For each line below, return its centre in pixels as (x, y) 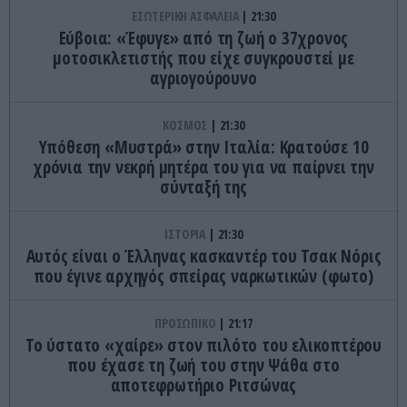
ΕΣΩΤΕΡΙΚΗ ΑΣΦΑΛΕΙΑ (187, 15)
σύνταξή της (203, 187)
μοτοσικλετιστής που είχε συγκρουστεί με (203, 58)
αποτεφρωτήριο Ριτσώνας (203, 385)
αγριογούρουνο (203, 78)
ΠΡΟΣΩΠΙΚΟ (187, 323)
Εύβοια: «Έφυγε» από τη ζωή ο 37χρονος (203, 38)
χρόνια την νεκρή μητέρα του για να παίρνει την (203, 167)
